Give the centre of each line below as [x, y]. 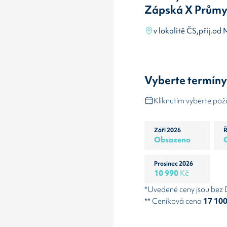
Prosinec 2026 [174, 163]
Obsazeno [173, 139]
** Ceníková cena [174, 201]
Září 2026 [168, 130]
